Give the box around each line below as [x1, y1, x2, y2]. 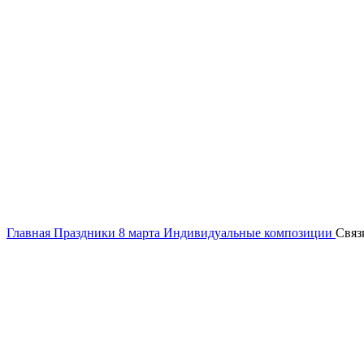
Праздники [54, 226, 119, 240]
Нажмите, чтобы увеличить [6, 211, 159, 225]
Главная [6, 226, 54, 240]
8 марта [119, 226, 163, 240]
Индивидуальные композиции [163, 226, 336, 240]
